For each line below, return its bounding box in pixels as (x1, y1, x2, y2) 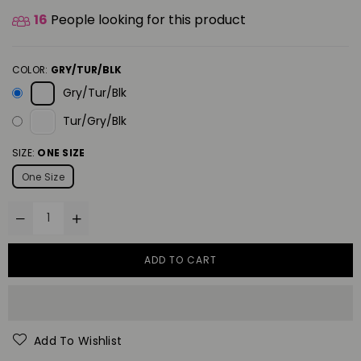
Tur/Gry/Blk (63, 113, 127, 130)
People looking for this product (48, 10, 246, 29)
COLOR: (12, 62, 51, 77)
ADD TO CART (144, 252, 217, 267)
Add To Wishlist (34, 332, 122, 349)
